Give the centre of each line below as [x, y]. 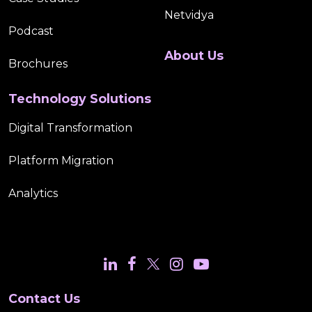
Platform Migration [61, 161]
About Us [194, 56]
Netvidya [189, 15]
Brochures [38, 64]
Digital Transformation [70, 128]
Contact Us [44, 299]
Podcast [31, 31]
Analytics [33, 194]
